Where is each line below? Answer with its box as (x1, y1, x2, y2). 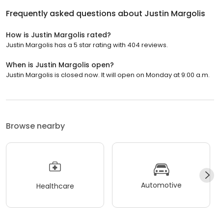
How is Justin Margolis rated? (6, 30, 111, 40)
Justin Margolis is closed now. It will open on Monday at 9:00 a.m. (6, 70, 210, 80)
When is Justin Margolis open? (6, 60, 114, 70)
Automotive (140, 180, 182, 190)
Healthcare (36, 181, 74, 191)
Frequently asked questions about (6, 8, 144, 20)
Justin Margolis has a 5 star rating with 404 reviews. (6, 40, 168, 50)
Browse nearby (6, 120, 65, 132)
